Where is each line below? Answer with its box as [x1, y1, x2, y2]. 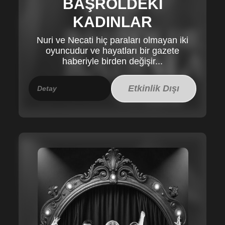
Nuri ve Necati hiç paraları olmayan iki [37, 35, 188, 45]
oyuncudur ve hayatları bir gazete [46, 45, 179, 56]
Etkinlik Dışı [128, 83, 179, 93]
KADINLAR [73, 13, 152, 30]
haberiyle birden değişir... [62, 56, 163, 66]
